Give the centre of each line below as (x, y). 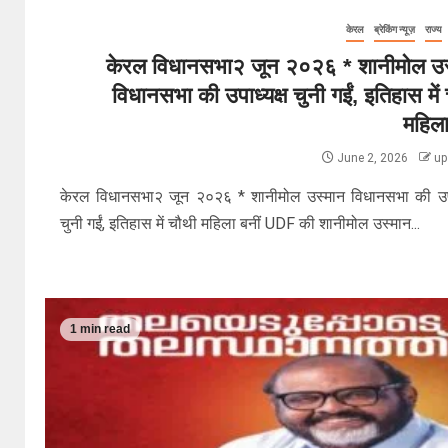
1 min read (100, 329)
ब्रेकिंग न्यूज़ (394, 29)
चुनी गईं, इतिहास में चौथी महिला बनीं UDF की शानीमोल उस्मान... (240, 223)
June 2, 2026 (372, 157)
